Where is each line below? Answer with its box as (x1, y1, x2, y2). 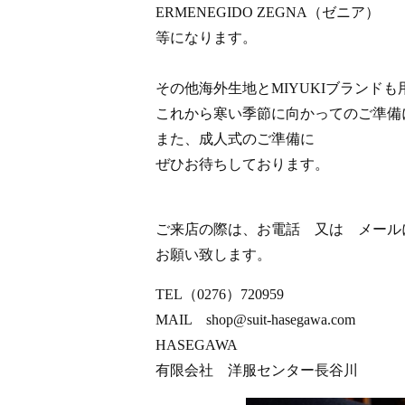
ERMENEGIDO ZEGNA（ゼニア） (155, 5, 380, 20)
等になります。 (155, 30, 257, 45)
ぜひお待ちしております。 (155, 156, 329, 172)
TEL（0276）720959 (155, 287, 284, 302)
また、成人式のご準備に (155, 131, 315, 146)
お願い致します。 (155, 247, 271, 262)
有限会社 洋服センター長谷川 (155, 363, 358, 378)
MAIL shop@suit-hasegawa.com (155, 312, 355, 327)
